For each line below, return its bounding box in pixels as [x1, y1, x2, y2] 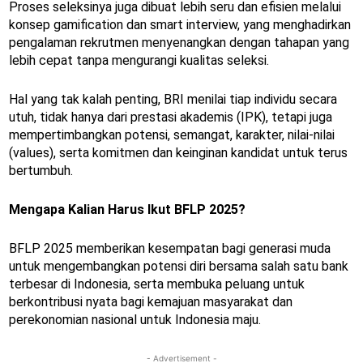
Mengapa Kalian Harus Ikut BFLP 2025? [9, 201, 246, 217]
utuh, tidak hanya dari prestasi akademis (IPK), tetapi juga [9, 109, 332, 125]
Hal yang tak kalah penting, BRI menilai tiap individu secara [9, 91, 337, 107]
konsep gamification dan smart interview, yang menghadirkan [9, 16, 351, 32]
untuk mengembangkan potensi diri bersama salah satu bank [9, 258, 348, 274]
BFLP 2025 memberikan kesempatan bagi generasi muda [9, 240, 331, 256]
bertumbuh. [9, 162, 73, 178]
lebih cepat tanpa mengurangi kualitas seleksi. [9, 52, 269, 68]
